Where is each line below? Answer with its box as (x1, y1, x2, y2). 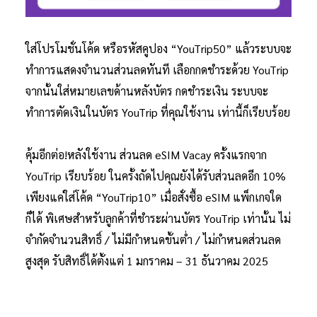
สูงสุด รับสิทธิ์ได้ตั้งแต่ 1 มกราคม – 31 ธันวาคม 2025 (25, 253, 268, 269)
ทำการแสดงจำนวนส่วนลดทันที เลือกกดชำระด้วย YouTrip (25, 62, 289, 78)
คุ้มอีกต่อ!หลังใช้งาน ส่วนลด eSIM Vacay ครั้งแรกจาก (25, 147, 267, 163)
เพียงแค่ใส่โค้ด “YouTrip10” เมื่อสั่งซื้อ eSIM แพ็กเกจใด (25, 190, 282, 205)
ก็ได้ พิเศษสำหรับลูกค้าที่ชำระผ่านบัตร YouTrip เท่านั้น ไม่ (25, 211, 291, 226)
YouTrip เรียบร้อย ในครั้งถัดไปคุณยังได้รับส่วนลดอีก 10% (25, 168, 286, 184)
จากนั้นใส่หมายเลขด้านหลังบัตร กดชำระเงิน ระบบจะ (25, 83, 268, 99)
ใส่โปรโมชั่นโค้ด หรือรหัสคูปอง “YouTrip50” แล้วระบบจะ (25, 41, 292, 57)
